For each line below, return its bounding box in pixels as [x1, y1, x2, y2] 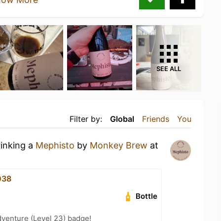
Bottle [136, 191, 158, 201]
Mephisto [36, 140, 74, 150]
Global [110, 113, 134, 124]
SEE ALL [156, 65, 181, 73]
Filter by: [70, 113, 102, 124]
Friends [142, 113, 169, 124]
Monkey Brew [90, 140, 147, 150]
